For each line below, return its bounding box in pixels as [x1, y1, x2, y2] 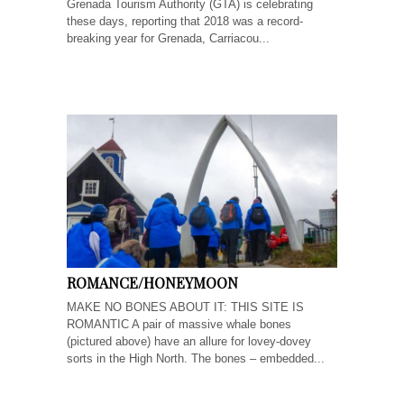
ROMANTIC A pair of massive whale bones [67, 317, 291, 331]
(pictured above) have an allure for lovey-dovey [67, 334, 311, 348]
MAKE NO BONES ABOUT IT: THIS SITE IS [67, 299, 304, 314]
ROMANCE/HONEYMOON [67, 272, 238, 292]
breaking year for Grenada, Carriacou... [67, 31, 270, 45]
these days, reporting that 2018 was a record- [67, 14, 303, 28]
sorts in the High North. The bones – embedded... [67, 351, 325, 365]
